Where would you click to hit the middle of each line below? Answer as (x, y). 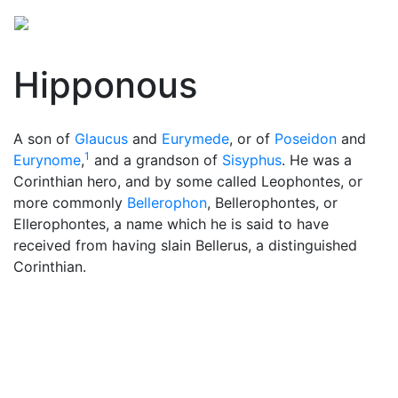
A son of (44, 139)
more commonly (70, 203)
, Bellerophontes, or (272, 203)
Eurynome (47, 160)
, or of (252, 139)
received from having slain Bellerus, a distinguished (185, 245)
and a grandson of (156, 160)
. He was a (317, 160)
